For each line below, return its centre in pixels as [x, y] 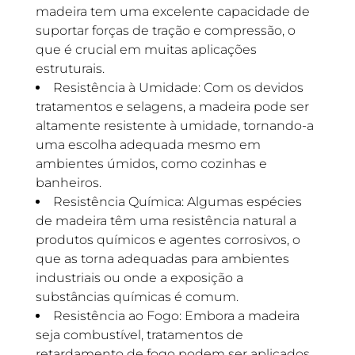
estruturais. [70, 69]
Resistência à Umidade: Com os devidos [178, 88]
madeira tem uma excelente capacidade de [172, 11]
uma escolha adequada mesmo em [148, 145]
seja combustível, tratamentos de [139, 335]
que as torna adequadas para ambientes [162, 259]
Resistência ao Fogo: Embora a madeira [176, 316]
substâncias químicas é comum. [137, 297]
